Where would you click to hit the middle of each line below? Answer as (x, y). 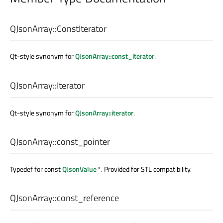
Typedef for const (36, 169)
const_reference (88, 198)
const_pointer (83, 141)
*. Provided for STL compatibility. (144, 169)
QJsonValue (79, 169)
